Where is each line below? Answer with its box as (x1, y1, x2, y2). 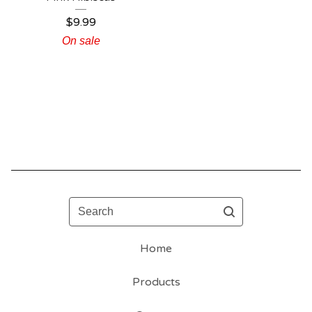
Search (68, 198, 105, 212)
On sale (61, 35, 100, 47)
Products (132, 275, 180, 290)
